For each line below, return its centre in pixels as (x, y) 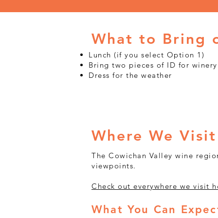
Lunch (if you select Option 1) (146, 55)
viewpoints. (114, 166)
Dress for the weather (130, 75)
